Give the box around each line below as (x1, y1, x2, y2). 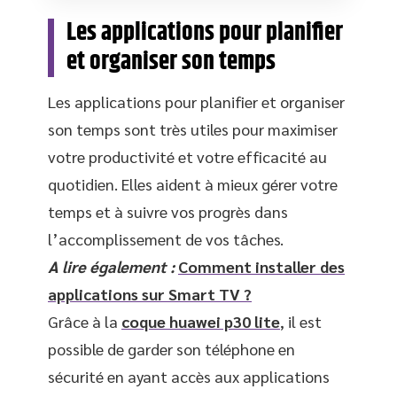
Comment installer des (178, 256, 345, 276)
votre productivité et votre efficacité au (48, 146, 327, 167)
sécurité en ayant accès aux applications (48, 366, 330, 386)
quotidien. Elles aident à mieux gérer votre (48, 174, 338, 194)
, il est (280, 311, 322, 331)
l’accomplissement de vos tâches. (48, 229, 284, 249)
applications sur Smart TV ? (48, 284, 252, 304)
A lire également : (48, 256, 175, 276)
